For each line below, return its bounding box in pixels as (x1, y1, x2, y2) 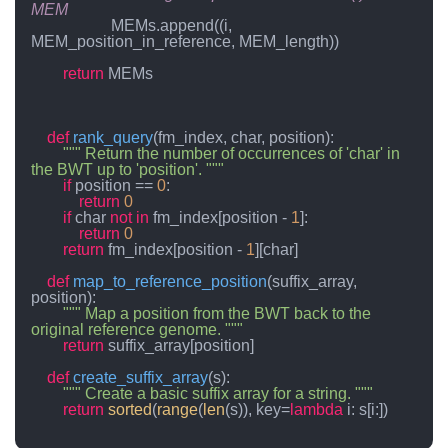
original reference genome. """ (31, 321, 243, 339)
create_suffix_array (73, 369, 208, 387)
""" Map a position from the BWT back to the (63, 305, 371, 323)
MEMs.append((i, (31, 17, 111, 35)
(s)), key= (225, 401, 290, 419)
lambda (290, 401, 343, 419)
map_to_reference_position (73, 273, 267, 291)
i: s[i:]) (343, 401, 388, 419)
